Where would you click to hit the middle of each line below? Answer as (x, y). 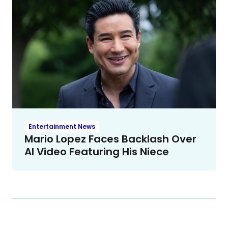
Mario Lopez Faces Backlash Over (110, 139)
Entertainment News (62, 126)
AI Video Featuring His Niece (97, 151)
